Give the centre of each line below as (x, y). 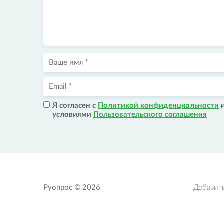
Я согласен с (75, 106)
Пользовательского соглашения (150, 115)
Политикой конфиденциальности (158, 106)
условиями (73, 115)
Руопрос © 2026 (72, 188)
